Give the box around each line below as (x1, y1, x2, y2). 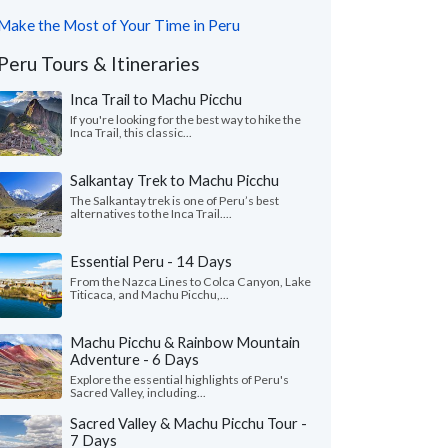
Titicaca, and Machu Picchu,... (70, 287, 229, 302)
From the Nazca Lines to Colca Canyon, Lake (70, 274, 311, 289)
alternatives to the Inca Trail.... (70, 206, 232, 221)
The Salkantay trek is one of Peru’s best (70, 193, 279, 208)
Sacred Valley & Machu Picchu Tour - (70, 414, 307, 432)
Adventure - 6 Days (70, 350, 199, 368)
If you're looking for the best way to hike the (70, 112, 301, 127)
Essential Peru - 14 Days (70, 252, 232, 270)
